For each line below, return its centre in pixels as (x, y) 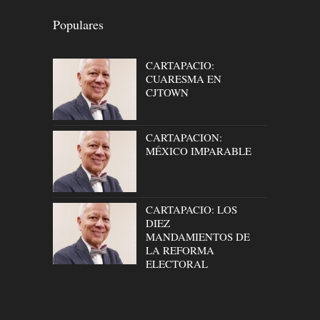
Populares (78, 25)
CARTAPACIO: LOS (191, 210)
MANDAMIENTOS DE (198, 237)
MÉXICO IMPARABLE (199, 151)
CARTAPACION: (184, 137)
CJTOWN (167, 92)
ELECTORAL (177, 264)
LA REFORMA (180, 250)
